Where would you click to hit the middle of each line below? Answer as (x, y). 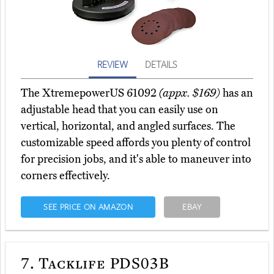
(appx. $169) (190, 93)
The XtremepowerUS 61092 (90, 93)
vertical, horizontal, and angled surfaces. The (128, 126)
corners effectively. (65, 176)
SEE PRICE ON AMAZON (88, 207)
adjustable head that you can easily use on (120, 110)
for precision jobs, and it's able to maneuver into (136, 159)
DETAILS (161, 65)
